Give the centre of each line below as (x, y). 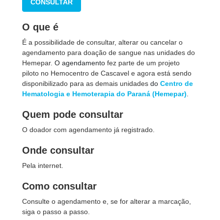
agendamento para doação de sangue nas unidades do (109, 53)
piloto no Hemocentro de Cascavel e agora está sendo (107, 73)
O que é (40, 27)
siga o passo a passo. (56, 212)
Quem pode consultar (73, 114)
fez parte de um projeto (143, 63)
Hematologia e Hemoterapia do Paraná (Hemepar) (104, 94)
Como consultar (59, 186)
